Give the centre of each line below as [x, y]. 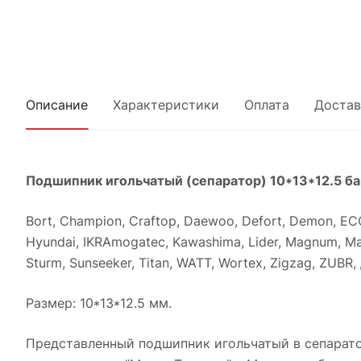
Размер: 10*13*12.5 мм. [99, 303]
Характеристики [166, 105]
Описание [57, 105]
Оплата [267, 105]
